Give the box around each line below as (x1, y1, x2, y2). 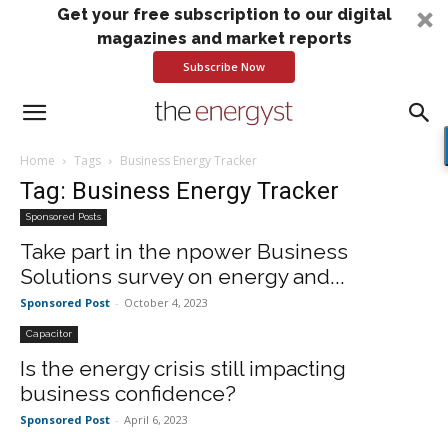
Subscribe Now (183, 59, 265, 74)
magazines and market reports (96, 29, 352, 48)
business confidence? (20, 381, 236, 406)
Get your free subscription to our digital (56, 5, 392, 24)
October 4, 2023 (124, 295, 208, 310)
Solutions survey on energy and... (20, 264, 345, 289)
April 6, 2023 (124, 412, 188, 427)
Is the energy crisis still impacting (20, 356, 346, 381)
